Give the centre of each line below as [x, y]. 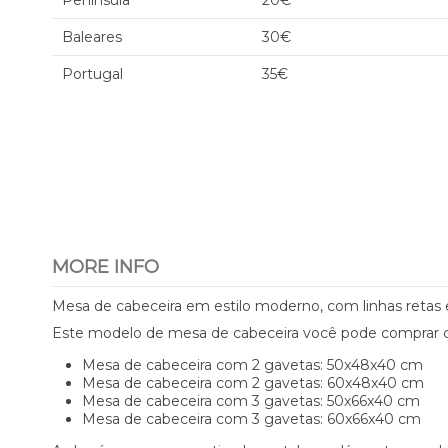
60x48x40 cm [373, 383]
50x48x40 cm [375, 365]
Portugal [92, 74]
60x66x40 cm [372, 419]
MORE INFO [105, 267]
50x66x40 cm [371, 401]
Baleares [92, 37]
